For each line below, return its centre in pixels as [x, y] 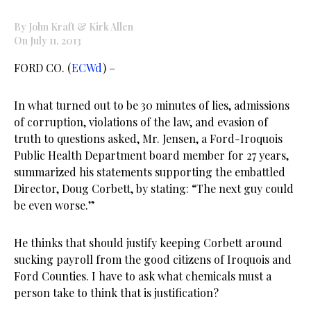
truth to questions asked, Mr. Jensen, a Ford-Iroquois [148, 138]
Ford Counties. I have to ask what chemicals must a [143, 276]
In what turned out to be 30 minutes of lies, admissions [152, 105]
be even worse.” [54, 205]
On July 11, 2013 [48, 41]
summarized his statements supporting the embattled [150, 172]
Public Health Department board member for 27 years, [151, 155]
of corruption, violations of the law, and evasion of [141, 122]
